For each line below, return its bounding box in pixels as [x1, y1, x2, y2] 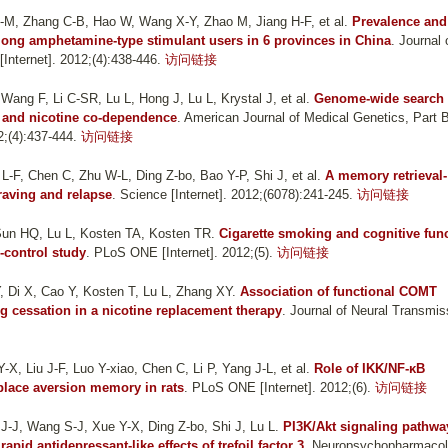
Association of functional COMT [240, 284, 437, 300]
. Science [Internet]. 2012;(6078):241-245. [112, 187, 353, 203]
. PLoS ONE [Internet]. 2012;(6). [184, 380, 371, 396]
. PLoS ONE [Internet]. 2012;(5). [86, 245, 273, 261]
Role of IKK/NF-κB [314, 361, 425, 377]
